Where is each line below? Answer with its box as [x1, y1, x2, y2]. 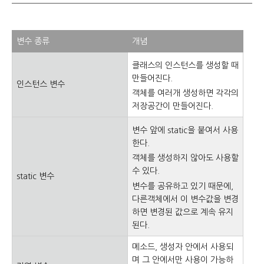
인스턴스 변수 [16, 80, 65, 88]
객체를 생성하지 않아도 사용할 [132, 154, 239, 162]
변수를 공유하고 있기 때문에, [132, 181, 233, 190]
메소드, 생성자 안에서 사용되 [132, 243, 233, 251]
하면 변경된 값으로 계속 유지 [132, 207, 233, 216]
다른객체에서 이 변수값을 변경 [132, 194, 239, 203]
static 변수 [16, 172, 54, 180]
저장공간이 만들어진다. [132, 102, 213, 110]
